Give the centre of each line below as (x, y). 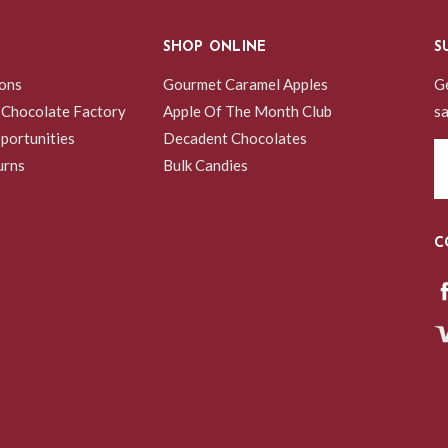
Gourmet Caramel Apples (245, 83)
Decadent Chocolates (234, 137)
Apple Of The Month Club (247, 110)
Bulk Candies (205, 164)
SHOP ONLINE (214, 47)
